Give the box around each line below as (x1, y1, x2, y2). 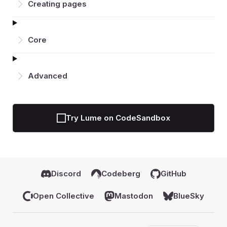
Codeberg (101, 169, 140, 179)
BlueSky (173, 191, 204, 201)
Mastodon (115, 191, 153, 201)
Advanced (28, 71, 67, 81)
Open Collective (33, 191, 94, 201)
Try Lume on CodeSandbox (66, 113, 170, 123)
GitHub (160, 169, 186, 179)
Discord (51, 169, 81, 179)
